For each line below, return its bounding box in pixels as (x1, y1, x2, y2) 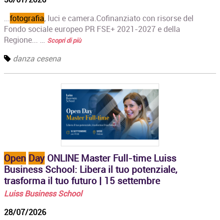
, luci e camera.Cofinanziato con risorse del (44, 12, 194, 24)
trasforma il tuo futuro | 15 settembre (4, 174, 161, 187)
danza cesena (13, 53, 61, 64)
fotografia (10, 12, 45, 24)
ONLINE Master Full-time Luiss (45, 151, 177, 165)
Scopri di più (47, 35, 82, 45)
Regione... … (4, 34, 48, 45)
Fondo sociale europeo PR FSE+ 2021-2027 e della (4, 23, 181, 34)
